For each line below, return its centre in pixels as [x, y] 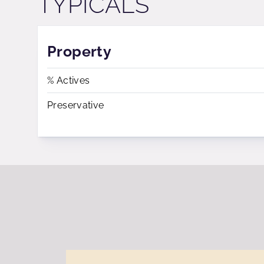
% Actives [69, 80]
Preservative [76, 105]
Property [80, 51]
